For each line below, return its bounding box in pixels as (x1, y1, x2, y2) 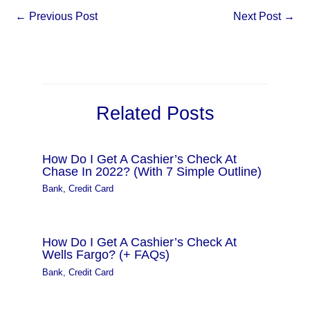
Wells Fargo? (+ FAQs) (42, 247, 170, 262)
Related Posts (95, 102, 215, 124)
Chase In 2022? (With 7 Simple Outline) (42, 164, 262, 179)
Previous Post (26, 10, 98, 23)
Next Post (233, 10, 284, 23)
